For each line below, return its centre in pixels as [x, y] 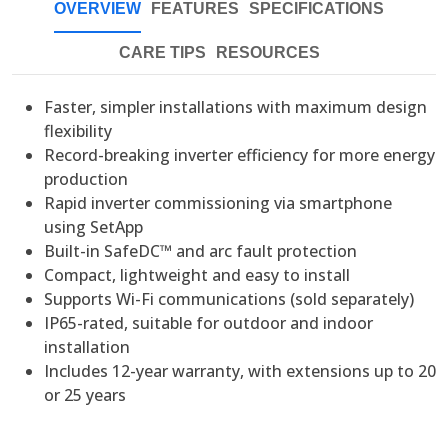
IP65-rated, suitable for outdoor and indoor [208, 323]
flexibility [78, 131]
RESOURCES [267, 53]
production [86, 179]
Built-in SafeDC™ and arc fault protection [200, 251]
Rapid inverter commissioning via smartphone [218, 203]
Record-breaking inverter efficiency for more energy [239, 155]
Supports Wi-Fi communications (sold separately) [229, 299]
